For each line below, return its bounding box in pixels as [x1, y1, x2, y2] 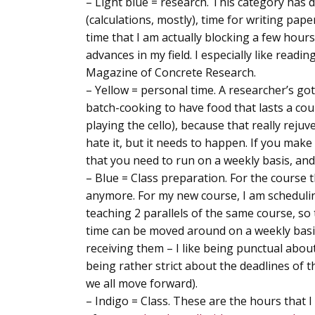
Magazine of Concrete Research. [86, 64, 256, 80]
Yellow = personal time [95, 82, 214, 98]
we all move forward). [86, 275, 198, 291]
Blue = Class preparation [95, 169, 225, 186]
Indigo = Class [95, 292, 168, 309]
